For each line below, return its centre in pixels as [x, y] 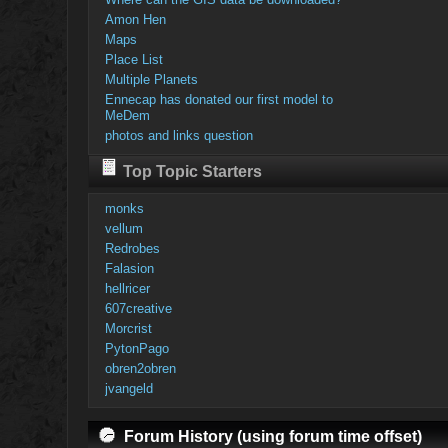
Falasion [129, 268]
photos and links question [178, 135]
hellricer [127, 288]
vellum [123, 228]
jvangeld [128, 388]
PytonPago [136, 348]
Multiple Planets [151, 79]
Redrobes [132, 248]
